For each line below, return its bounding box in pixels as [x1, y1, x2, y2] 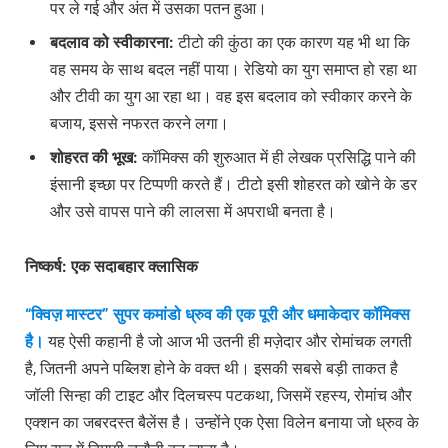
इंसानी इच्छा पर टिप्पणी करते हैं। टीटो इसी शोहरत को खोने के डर [50, 174, 417, 194]
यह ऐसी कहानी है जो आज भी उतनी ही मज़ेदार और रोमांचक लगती [44, 331, 412, 351]
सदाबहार [94, 256, 144, 276]
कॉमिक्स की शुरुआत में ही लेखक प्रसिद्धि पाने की [138, 147, 416, 167]
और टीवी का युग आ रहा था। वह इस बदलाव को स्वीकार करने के [50, 86, 412, 106]
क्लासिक [148, 256, 198, 276]
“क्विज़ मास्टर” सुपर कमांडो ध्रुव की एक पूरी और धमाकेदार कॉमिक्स [25, 304, 410, 324]
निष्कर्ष [25, 256, 62, 276]
